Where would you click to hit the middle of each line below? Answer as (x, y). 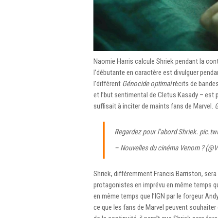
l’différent (108, 83)
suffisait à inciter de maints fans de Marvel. (154, 106)
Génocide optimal (147, 83)
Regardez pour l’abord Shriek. (157, 132)
